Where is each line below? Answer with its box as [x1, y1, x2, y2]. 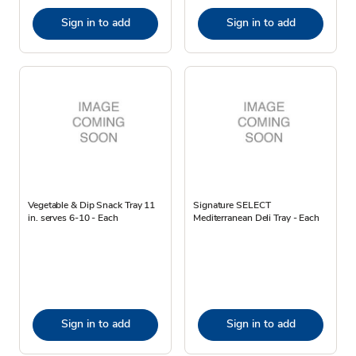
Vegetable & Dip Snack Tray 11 [28, 198, 156, 211]
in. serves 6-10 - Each [28, 211, 118, 224]
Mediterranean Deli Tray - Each [193, 211, 319, 224]
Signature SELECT [193, 198, 271, 211]
